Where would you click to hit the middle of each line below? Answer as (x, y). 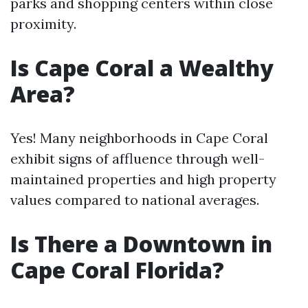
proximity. (43, 24)
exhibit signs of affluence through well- (137, 158)
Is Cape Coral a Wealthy (142, 68)
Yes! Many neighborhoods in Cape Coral (139, 138)
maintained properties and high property (143, 179)
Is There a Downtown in (141, 244)
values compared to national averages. (135, 200)
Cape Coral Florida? (117, 270)
